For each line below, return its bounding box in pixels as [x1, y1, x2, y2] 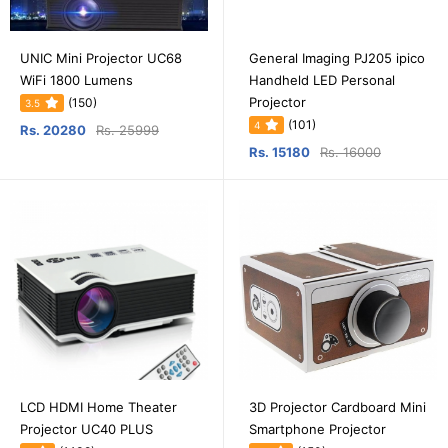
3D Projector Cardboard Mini [249, 399, 426, 416]
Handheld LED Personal [249, 72, 395, 89]
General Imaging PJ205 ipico [249, 50, 425, 67]
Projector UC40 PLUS [20, 421, 153, 438]
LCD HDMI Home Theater [20, 399, 177, 416]
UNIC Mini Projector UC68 [20, 50, 182, 67]
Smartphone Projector [249, 421, 386, 438]
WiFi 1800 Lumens [20, 72, 133, 89]
